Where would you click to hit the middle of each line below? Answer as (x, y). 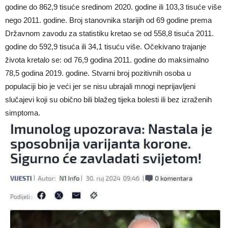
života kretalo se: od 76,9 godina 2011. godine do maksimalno (107, 60)
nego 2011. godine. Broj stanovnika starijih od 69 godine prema (108, 20)
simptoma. (24, 112)
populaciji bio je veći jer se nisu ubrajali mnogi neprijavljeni (100, 86)
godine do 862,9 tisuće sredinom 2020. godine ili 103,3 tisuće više (113, 7)
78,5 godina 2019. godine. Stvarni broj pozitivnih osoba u (98, 73)
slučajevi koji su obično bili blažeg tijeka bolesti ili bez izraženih (108, 99)
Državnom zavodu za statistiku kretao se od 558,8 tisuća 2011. (109, 33)
